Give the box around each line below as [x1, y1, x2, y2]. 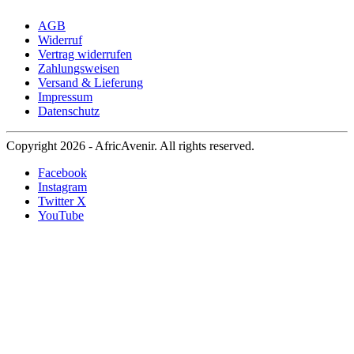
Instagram [38, 180, 87, 194]
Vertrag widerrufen [38, 47, 132, 62]
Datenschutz [38, 104, 100, 119]
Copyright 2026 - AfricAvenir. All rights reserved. [6, 139, 254, 153]
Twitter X [38, 194, 86, 209]
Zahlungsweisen [38, 62, 119, 76]
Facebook [38, 166, 87, 180]
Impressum [38, 90, 92, 104]
